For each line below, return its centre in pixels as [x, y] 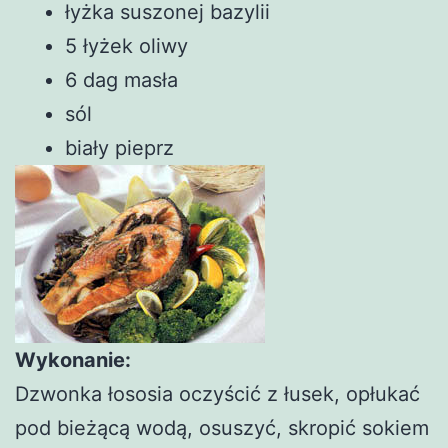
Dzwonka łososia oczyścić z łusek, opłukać [217, 393]
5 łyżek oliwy [126, 45]
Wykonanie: [73, 359]
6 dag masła [121, 79]
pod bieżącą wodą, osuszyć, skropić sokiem [222, 427]
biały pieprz [119, 147]
